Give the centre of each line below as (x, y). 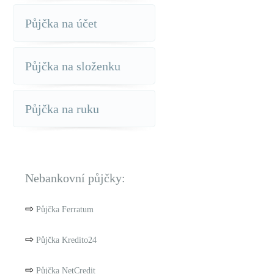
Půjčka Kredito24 (66, 240)
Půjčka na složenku (73, 66)
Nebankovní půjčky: (75, 178)
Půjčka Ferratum (65, 209)
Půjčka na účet (61, 23)
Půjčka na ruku (62, 109)
